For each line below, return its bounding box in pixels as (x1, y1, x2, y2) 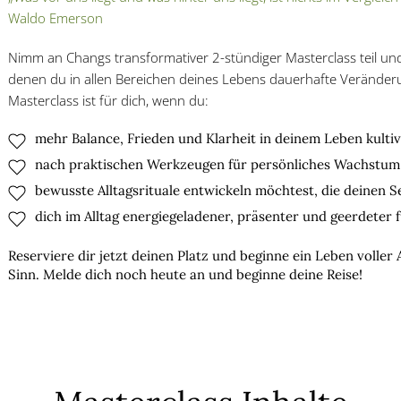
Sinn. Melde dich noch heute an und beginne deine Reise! (8, 266, 363, 283)
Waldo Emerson (8, 9, 103, 27)
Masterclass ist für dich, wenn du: (8, 91, 209, 109)
